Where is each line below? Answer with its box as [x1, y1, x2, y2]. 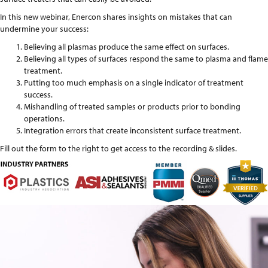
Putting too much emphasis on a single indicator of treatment [24, 77, 243, 88]
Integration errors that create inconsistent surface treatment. [24, 125, 241, 136]
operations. [24, 113, 65, 124]
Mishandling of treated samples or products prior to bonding [24, 101, 240, 112]
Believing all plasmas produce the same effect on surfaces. [24, 41, 229, 52]
